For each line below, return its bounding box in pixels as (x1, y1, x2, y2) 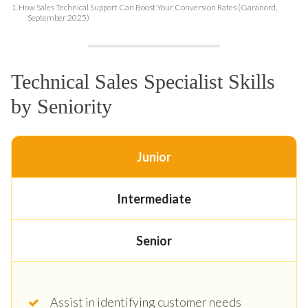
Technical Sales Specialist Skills (11, 69, 275, 93)
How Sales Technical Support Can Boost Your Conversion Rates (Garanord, (19, 1, 277, 12)
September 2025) (27, 12, 89, 23)
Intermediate (116, 190, 191, 206)
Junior (136, 148, 171, 164)
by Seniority (11, 94, 112, 118)
